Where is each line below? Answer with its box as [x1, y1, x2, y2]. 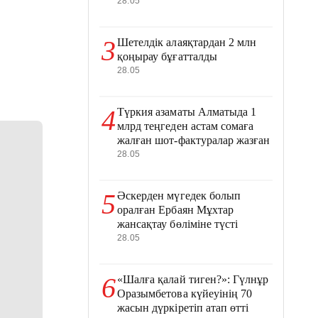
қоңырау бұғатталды [117, 50, 217, 63]
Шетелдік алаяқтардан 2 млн [117, 35, 257, 49]
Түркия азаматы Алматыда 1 [117, 105, 257, 119]
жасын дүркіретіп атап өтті [117, 301, 249, 314]
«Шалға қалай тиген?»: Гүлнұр [117, 273, 269, 286]
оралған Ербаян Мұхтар [117, 203, 234, 216]
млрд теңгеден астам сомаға [117, 119, 254, 133]
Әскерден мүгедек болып [117, 189, 241, 202]
